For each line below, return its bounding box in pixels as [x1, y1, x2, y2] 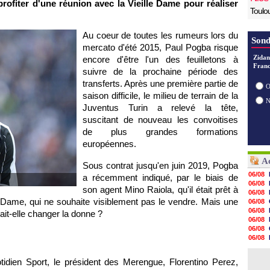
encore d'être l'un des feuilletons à [83, 54, 238, 64]
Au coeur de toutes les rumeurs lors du [83, 30, 238, 40]
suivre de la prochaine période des [83, 66, 238, 77]
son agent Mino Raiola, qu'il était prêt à [83, 184, 238, 195]
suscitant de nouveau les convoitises [83, 115, 238, 125]
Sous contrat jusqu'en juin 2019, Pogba [83, 160, 238, 171]
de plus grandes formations [83, 127, 238, 137]
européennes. [83, 139, 136, 149]
